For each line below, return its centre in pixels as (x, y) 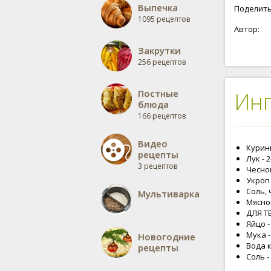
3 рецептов (158, 166)
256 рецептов (162, 62)
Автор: (247, 29)
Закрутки (159, 50)
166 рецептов (162, 116)
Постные (158, 93)
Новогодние (167, 237)
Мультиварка (169, 194)
